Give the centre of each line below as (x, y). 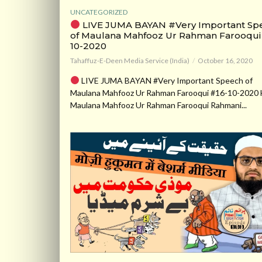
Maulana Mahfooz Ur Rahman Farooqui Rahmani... (158, 105)
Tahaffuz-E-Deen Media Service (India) (130, 60)
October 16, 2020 (225, 60)
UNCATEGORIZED (99, 12)
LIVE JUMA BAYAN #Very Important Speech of (166, 80)
